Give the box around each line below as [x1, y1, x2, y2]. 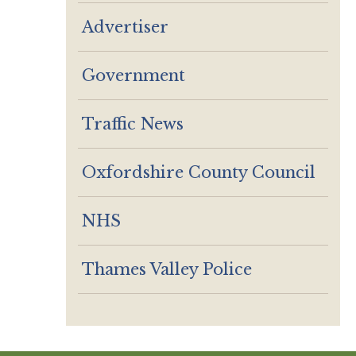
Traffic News [82, 114, 184, 133]
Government [82, 65, 185, 85]
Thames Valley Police [82, 259, 252, 279]
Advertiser [82, 17, 168, 37]
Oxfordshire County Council [82, 162, 315, 182]
